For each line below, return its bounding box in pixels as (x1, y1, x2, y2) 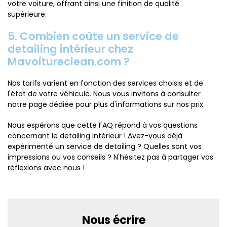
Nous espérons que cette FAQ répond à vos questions (8, 120, 198, 130)
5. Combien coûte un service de (8, 29, 179, 44)
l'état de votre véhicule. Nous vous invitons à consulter (8, 89, 201, 99)
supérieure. (8, 9, 47, 19)
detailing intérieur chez (8, 42, 133, 56)
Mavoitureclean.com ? (8, 54, 130, 69)
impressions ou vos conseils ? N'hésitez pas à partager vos (8, 152, 213, 162)
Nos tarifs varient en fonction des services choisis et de (8, 78, 203, 88)
